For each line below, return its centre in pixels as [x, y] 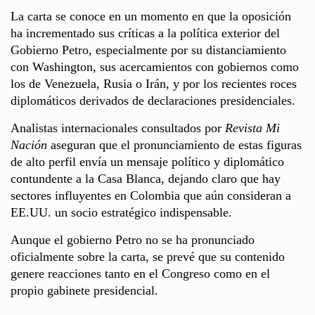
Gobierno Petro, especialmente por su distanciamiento [148, 50]
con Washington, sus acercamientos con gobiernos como [155, 66]
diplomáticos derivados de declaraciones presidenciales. [153, 100]
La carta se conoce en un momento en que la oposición [151, 16]
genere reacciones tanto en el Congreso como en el [140, 273]
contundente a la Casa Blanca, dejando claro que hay [146, 178]
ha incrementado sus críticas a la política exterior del [145, 33]
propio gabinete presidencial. [84, 290]
